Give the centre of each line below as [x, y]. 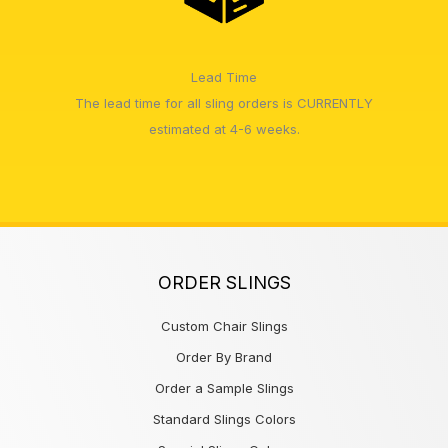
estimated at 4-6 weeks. [224, 128]
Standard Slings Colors [224, 418]
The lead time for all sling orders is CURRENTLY [224, 102]
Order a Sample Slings [224, 387]
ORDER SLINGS [224, 282]
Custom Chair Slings [224, 325]
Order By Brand [224, 356]
